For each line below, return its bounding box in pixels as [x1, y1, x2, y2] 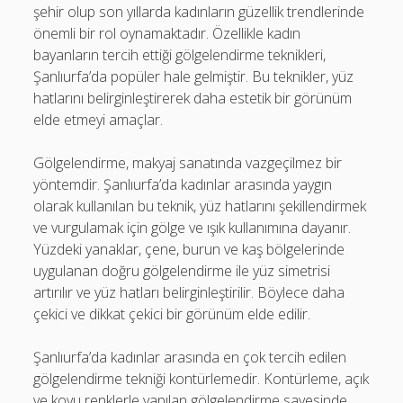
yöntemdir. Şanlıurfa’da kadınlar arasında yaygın [33, 174, 333, 194]
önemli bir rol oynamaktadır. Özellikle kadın [33, 22, 301, 43]
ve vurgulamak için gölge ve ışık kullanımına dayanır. [33, 217, 352, 237]
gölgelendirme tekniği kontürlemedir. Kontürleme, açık [33, 368, 370, 389]
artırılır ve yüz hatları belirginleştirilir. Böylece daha [33, 282, 345, 302]
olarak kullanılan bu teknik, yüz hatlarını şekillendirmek [33, 195, 367, 216]
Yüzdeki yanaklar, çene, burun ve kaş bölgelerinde [33, 238, 345, 259]
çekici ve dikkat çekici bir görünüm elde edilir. [33, 303, 311, 324]
